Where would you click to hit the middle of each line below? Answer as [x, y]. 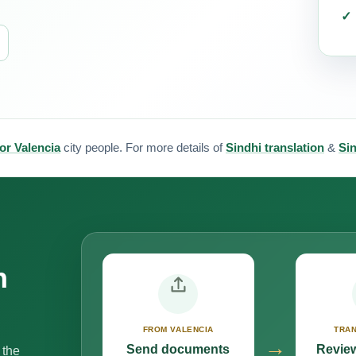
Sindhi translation [275, 147]
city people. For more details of [143, 147]
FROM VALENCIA [178, 330]
